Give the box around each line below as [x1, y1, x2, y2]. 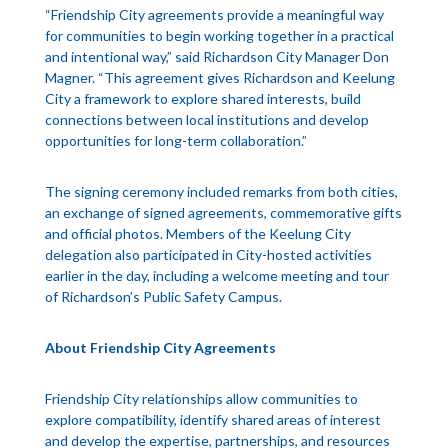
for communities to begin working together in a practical [44, 27, 394, 45]
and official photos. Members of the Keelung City [44, 225, 351, 243]
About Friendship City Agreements [44, 339, 276, 357]
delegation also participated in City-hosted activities [44, 246, 372, 264]
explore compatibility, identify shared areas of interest [44, 411, 381, 429]
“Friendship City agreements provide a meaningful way [44, 6, 384, 24]
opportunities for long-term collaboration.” [44, 132, 307, 150]
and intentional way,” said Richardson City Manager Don [44, 48, 389, 66]
